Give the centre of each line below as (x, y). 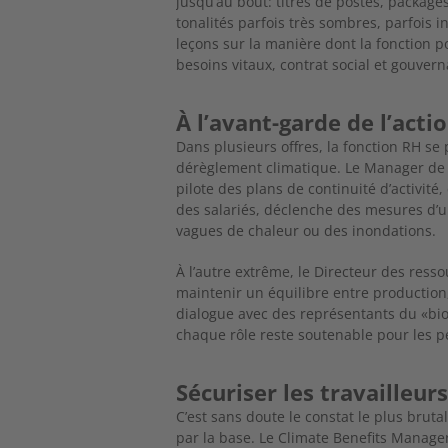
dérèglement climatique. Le (270, 167)
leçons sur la (221, 43)
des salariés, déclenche (257, 209)
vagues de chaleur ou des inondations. (306, 230)
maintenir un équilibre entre (275, 292)
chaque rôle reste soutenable (277, 334)
